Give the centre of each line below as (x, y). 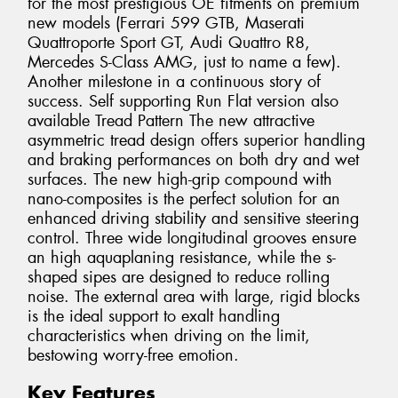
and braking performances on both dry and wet (193, 159)
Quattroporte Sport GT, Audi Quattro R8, (169, 42)
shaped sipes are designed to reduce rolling (179, 277)
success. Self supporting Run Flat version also (183, 101)
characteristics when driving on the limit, (169, 335)
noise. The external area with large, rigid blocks (194, 296)
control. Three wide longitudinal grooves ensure (192, 238)
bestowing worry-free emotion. (133, 355)
